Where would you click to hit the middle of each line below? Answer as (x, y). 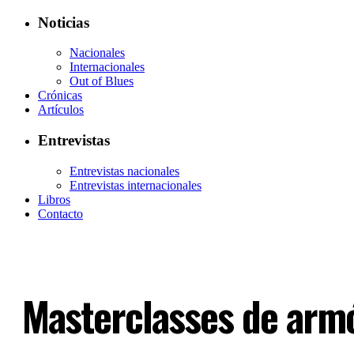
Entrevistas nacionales (124, 171)
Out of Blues (102, 81)
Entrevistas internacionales (136, 185)
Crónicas (60, 96)
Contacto (60, 213)
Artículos (61, 110)
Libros (54, 199)
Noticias (64, 22)
